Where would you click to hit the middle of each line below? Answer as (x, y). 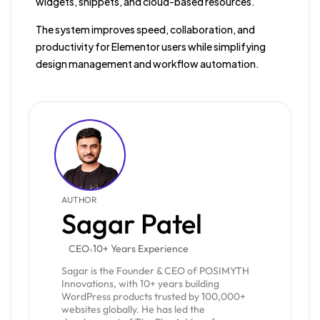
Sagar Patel (132, 223)
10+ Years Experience (140, 248)
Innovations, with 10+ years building (141, 283)
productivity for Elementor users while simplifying (150, 46)
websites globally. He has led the (134, 309)
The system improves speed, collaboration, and (145, 29)
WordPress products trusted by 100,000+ (154, 296)
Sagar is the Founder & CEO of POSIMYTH (156, 270)
